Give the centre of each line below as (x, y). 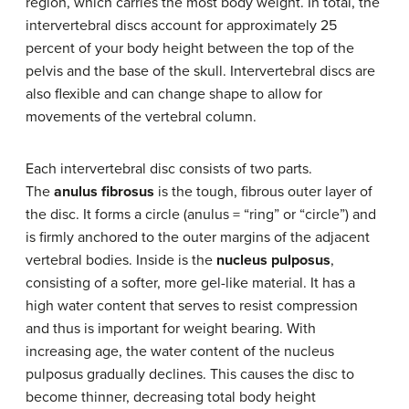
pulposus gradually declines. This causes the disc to (190, 374)
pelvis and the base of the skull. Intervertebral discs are (200, 71)
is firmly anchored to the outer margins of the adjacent (198, 237)
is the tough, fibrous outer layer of (263, 191)
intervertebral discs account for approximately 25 (181, 25)
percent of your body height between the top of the (190, 48)
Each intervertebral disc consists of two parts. (169, 168)
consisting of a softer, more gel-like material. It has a (190, 283)
